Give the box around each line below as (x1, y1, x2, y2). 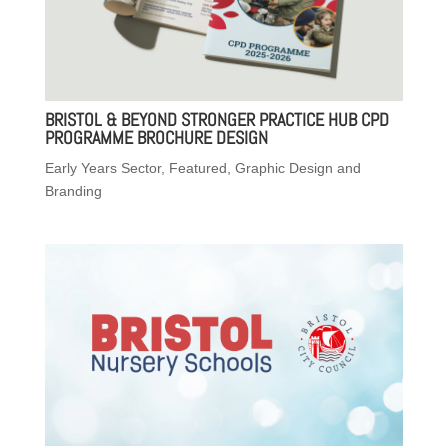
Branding (44, 182, 102, 199)
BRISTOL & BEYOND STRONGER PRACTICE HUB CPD (44, 107, 389, 131)
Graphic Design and (234, 159, 361, 176)
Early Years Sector (44, 159, 161, 176)
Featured (168, 159, 227, 176)
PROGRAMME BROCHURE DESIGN (44, 125, 268, 149)
